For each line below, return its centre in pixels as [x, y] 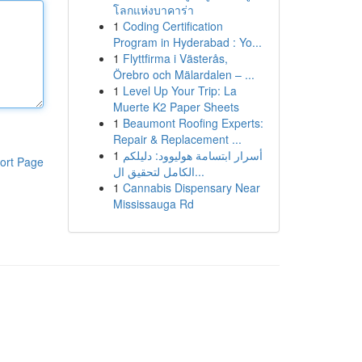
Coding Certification [173, 26]
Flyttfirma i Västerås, [175, 58]
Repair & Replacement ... [177, 139]
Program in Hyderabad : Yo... [187, 42]
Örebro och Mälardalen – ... [183, 74]
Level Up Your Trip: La [179, 90]
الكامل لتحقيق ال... [199, 171]
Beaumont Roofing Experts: [193, 123]
